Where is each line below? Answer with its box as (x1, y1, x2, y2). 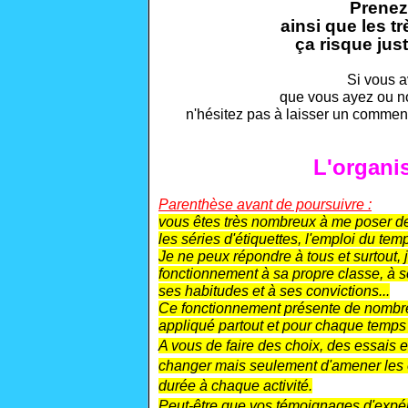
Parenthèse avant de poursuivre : (158, 197, 372, 212)
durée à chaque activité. (158, 378, 312, 393)
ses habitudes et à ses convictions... (158, 283, 390, 299)
